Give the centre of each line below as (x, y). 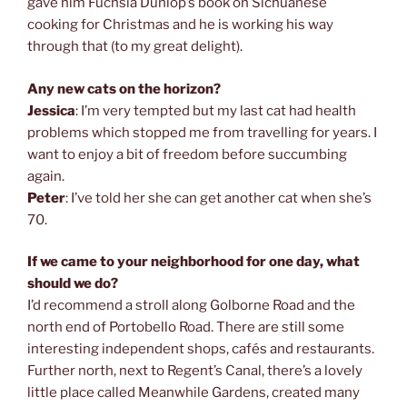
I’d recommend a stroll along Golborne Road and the (191, 306)
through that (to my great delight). (135, 47)
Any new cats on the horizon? (124, 89)
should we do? (73, 284)
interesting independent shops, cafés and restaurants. (201, 349)
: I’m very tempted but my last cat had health (216, 110)
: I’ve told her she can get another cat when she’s (218, 198)
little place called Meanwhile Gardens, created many (194, 393)
